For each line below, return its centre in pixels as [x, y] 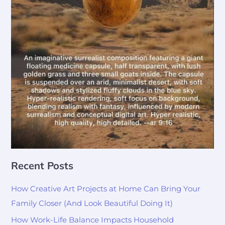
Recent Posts [42, 165]
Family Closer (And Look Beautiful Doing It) [92, 204]
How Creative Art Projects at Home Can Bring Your [106, 189]
